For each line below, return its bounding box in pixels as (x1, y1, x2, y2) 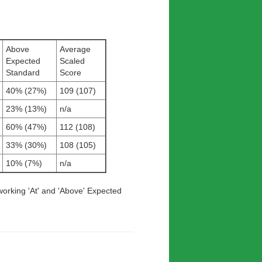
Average (60, 44, 91, 54)
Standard (6, 68, 40, 77)
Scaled (60, 56, 85, 65)
